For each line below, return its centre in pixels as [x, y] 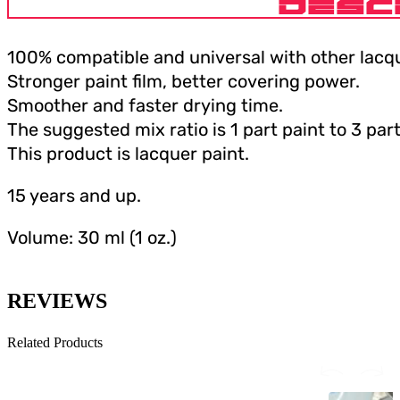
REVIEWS [57, 301]
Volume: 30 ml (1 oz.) [92, 238]
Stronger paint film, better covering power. [183, 82]
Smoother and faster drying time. [145, 106]
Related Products [55, 343]
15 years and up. [74, 196]
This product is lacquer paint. [128, 154]
